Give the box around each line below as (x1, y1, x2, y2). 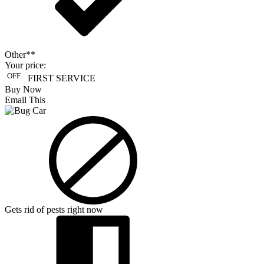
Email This (5, 94, 45, 105)
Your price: (5, 60, 46, 71)
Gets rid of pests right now (5, 204, 103, 214)
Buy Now (5, 84, 42, 94)
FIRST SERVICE (21, 73, 95, 84)
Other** (5, 49, 35, 60)
